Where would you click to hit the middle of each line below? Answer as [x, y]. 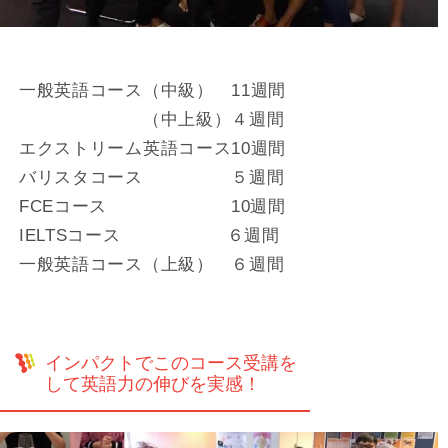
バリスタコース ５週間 [151, 176]
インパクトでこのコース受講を [171, 362]
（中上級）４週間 [151, 118]
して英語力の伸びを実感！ [153, 383]
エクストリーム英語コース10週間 [152, 147]
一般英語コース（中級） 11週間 [152, 89]
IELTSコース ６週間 [149, 234]
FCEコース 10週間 [152, 205]
